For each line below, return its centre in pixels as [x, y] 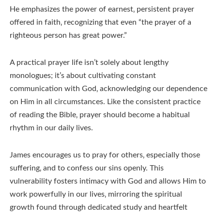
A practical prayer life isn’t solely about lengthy [89, 63]
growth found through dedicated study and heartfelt [99, 208]
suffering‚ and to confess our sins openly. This [87, 168]
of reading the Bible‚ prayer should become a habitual [100, 115]
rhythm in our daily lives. [51, 128]
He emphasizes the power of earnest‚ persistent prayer [102, 9]
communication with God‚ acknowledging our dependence [108, 89]
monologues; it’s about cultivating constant [83, 76]
